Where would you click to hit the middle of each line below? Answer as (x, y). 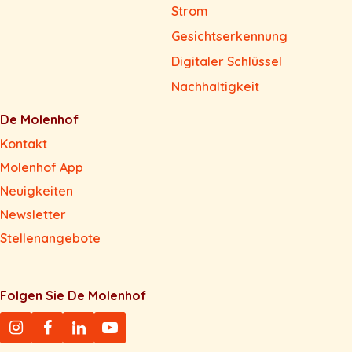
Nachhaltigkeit (215, 87)
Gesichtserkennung (229, 37)
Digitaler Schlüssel (227, 62)
